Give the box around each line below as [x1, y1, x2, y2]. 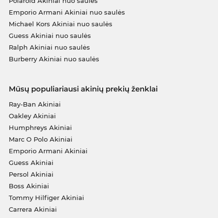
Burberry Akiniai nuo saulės [8, 55, 99, 63]
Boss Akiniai [8, 182, 49, 190]
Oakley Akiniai [8, 112, 56, 120]
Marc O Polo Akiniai [8, 135, 73, 144]
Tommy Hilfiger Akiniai [8, 194, 84, 202]
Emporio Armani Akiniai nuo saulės [8, 8, 125, 17]
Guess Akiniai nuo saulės [8, 32, 91, 40]
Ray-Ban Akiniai [8, 100, 61, 109]
